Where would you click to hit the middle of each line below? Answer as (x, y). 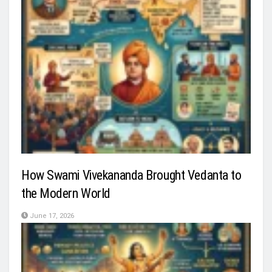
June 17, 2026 (51, 216)
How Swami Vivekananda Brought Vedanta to (131, 175)
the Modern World (66, 194)
